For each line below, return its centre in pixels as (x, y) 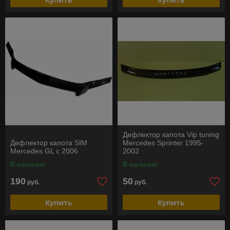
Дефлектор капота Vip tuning (171, 135)
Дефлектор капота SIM (49, 143)
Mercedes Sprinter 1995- (163, 143)
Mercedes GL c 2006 (44, 151)
